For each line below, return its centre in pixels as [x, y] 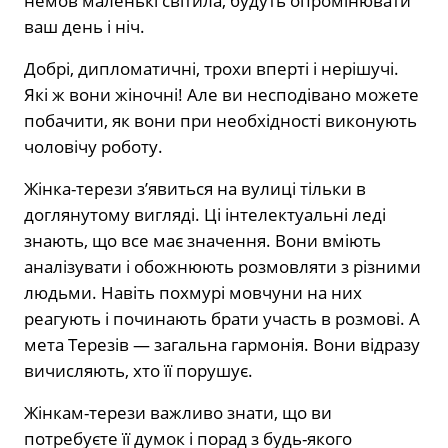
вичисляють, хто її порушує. [138, 371]
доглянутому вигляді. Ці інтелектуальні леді [205, 215]
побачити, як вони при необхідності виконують [220, 121]
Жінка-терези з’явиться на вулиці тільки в [195, 189]
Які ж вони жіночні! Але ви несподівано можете [221, 95]
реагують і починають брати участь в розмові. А [222, 319]
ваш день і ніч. [84, 27]
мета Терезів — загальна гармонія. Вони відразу [222, 345]
